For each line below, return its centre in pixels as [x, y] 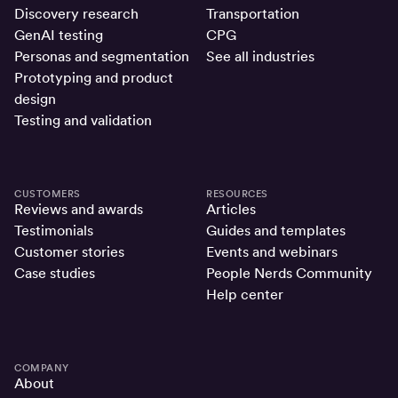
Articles [231, 210]
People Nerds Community [289, 274]
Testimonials [54, 231]
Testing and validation [83, 121]
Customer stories [69, 252]
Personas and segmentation [102, 57]
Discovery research [76, 14]
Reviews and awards [79, 210]
